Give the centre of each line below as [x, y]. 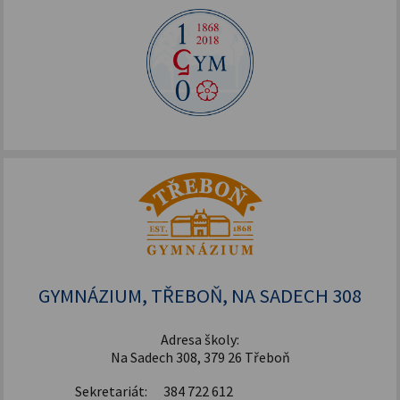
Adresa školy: [200, 339]
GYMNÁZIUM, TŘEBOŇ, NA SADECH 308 [200, 295]
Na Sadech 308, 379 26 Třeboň [200, 357]
